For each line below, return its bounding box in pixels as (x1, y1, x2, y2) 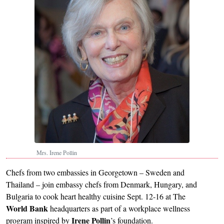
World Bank (6, 202, 48, 214)
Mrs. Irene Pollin (36, 148, 77, 156)
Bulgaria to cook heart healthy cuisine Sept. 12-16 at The (6, 191, 185, 201)
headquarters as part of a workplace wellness (48, 203, 190, 213)
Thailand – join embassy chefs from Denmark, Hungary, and (6, 179, 197, 189)
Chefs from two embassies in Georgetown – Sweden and (6, 167, 184, 177)
